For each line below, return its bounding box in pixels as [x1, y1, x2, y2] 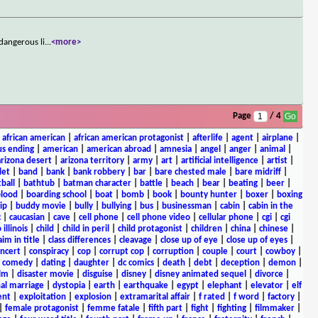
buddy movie [15, 201, 66, 211]
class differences [48, 235, 111, 245]
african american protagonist [73, 133, 184, 143]
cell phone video [127, 212, 190, 222]
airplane [261, 133, 293, 143]
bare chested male [155, 167, 226, 177]
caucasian [9, 212, 45, 222]
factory [267, 292, 295, 302]
